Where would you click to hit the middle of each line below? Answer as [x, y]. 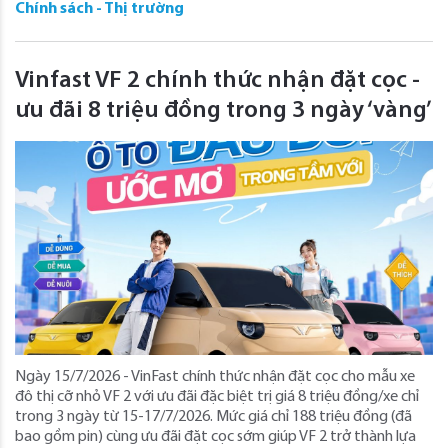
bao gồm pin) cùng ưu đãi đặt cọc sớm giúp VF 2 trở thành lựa [215, 436]
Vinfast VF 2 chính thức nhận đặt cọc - [217, 80]
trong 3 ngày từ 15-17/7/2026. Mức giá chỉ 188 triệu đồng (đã [213, 416]
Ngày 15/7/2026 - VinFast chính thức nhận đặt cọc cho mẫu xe [215, 376]
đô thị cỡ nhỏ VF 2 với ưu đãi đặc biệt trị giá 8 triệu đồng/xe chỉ [217, 396]
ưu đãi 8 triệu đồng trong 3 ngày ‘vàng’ [223, 110]
